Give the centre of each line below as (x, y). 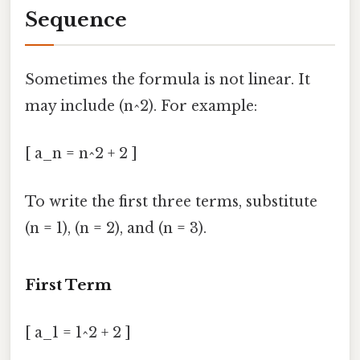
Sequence (76, 19)
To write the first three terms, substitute (171, 201)
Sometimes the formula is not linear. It (168, 80)
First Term (68, 284)
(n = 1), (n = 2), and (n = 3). (116, 228)
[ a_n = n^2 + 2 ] (81, 154)
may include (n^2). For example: (141, 106)
